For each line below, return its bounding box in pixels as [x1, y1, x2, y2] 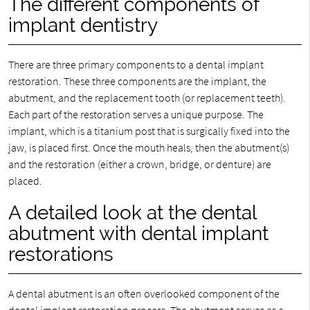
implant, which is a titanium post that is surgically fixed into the [8, 124, 290, 138]
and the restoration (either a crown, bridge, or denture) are [8, 157, 271, 171]
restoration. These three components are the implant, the [8, 74, 266, 88]
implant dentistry [8, 14, 158, 37]
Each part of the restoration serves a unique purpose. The [8, 107, 264, 121]
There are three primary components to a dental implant [8, 57, 264, 71]
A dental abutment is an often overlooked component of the [8, 286, 280, 300]
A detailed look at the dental [8, 201, 257, 224]
